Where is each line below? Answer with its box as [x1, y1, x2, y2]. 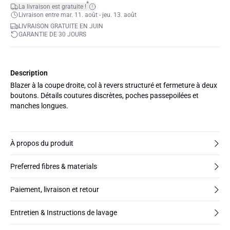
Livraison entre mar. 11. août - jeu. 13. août [18, 11, 137, 18]
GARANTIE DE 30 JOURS [18, 31, 86, 38]
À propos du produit [10, 139, 73, 147]
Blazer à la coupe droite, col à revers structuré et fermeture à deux [10, 81, 217, 89]
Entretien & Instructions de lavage [10, 208, 117, 217]
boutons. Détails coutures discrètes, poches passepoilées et [10, 91, 199, 100]
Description [10, 69, 48, 77]
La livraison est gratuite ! [18, 3, 86, 10]
